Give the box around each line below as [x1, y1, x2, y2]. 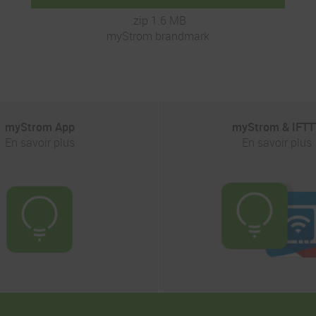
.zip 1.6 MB [130, 12, 186, 28]
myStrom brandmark [107, 28, 209, 44]
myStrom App [4, 119, 75, 135]
